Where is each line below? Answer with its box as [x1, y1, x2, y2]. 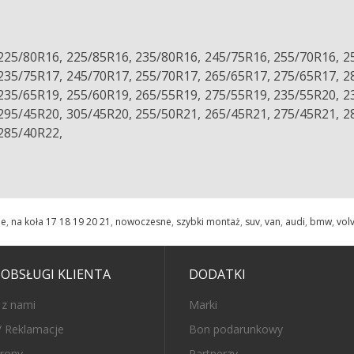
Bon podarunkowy [189, 322, 283, 337]
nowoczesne [115, 215, 171, 228]
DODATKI [189, 265, 246, 283]
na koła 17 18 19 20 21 [11, 215, 111, 228]
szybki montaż [176, 215, 240, 228]
